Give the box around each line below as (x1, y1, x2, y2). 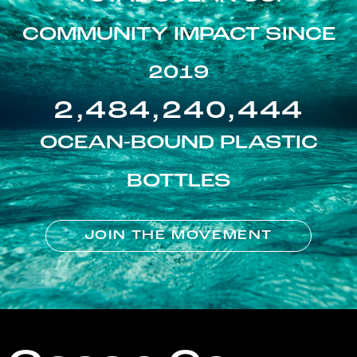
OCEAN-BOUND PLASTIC (39, 134, 318, 154)
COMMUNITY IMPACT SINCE (22, 25, 335, 45)
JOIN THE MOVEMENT (84, 229, 273, 243)
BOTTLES (126, 172, 231, 192)
